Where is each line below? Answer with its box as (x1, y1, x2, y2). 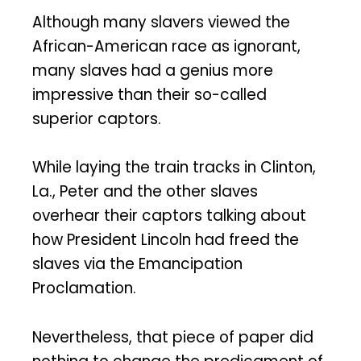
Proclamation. (32, 277, 136, 300)
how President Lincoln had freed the (32, 229, 299, 251)
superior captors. (32, 107, 161, 130)
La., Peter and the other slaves (32, 180, 258, 203)
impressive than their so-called (32, 83, 267, 106)
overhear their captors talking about (32, 205, 306, 227)
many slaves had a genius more (32, 59, 273, 81)
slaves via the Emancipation (32, 253, 243, 276)
